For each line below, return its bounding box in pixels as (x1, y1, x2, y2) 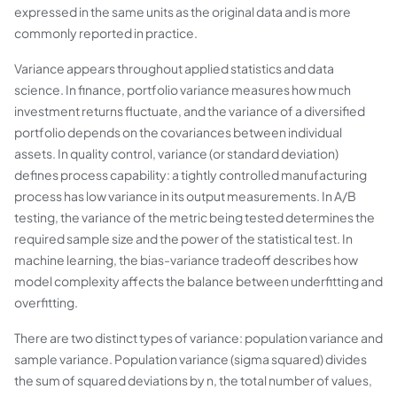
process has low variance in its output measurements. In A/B (14, 188, 356, 204)
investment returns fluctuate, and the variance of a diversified (14, 103, 365, 119)
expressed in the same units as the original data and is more (14, 4, 351, 19)
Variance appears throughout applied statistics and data (14, 60, 334, 76)
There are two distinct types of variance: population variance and (14, 330, 383, 346)
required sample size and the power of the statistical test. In (14, 230, 353, 246)
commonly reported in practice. (14, 25, 198, 41)
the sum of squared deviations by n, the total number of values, (14, 372, 372, 388)
